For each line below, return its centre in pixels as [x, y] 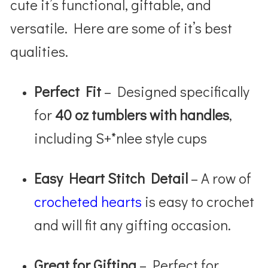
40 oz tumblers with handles [142, 114]
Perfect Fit [68, 91]
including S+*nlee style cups [121, 138]
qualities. [39, 51]
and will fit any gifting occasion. [133, 224]
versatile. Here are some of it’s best [121, 28]
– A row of [220, 178]
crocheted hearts [88, 201]
